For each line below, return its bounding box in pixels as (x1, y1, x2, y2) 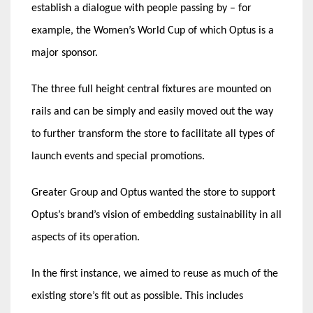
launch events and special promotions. (31, 150, 205, 162)
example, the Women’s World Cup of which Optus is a (31, 24, 274, 36)
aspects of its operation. (31, 231, 140, 243)
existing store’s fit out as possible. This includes (31, 290, 243, 302)
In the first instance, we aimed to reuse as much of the (31, 268, 278, 279)
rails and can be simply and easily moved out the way (31, 105, 273, 117)
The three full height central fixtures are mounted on (31, 83, 271, 95)
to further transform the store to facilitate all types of (31, 128, 275, 140)
